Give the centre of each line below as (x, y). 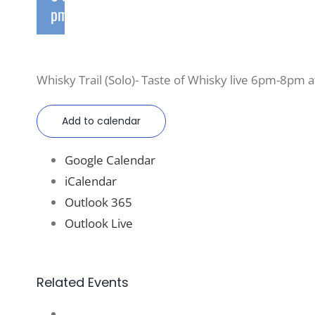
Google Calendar (110, 160)
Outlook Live (99, 223)
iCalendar (91, 181)
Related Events (83, 282)
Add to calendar (101, 121)
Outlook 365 (98, 202)
